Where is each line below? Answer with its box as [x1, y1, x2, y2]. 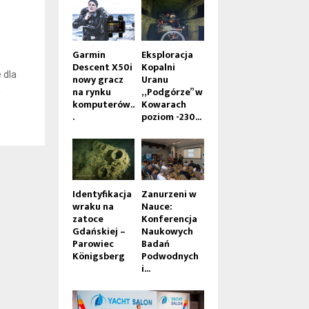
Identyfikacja [72, 186, 132, 203]
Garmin [72, 46, 106, 63]
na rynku [72, 83, 111, 100]
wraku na [72, 199, 114, 215]
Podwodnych [141, 248, 199, 265]
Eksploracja [141, 46, 194, 63]
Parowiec [72, 236, 114, 252]
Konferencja [141, 211, 198, 228]
